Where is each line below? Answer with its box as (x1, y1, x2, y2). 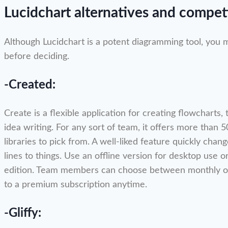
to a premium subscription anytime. (4, 180, 147, 189)
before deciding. (4, 51, 69, 61)
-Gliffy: (4, 207, 41, 219)
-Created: (4, 78, 55, 91)
